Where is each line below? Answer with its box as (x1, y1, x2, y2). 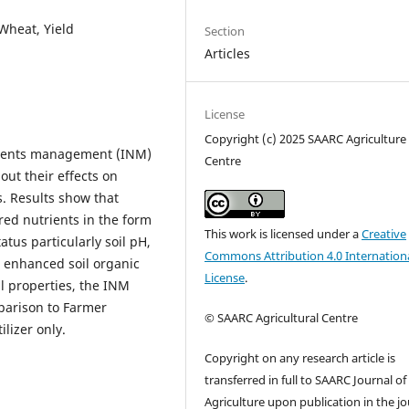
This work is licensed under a (204, 225, 362, 242)
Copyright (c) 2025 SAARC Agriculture (204, 130, 407, 147)
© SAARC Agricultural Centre (204, 309, 359, 326)
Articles (204, 44, 251, 62)
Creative (362, 225, 407, 242)
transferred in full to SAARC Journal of (204, 371, 407, 388)
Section (204, 22, 246, 39)
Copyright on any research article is (204, 349, 396, 366)
